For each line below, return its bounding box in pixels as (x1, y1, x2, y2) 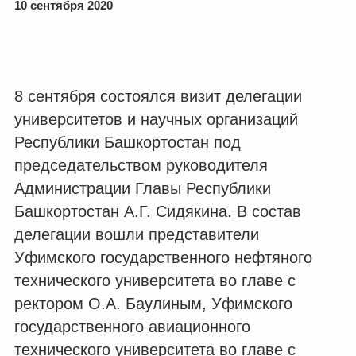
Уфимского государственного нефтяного (14, 248, 312, 266)
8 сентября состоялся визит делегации (14, 87, 302, 105)
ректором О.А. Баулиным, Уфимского (14, 294, 292, 312)
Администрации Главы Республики (14, 179, 271, 197)
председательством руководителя (14, 156, 268, 174)
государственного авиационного (14, 317, 250, 335)
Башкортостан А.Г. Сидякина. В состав (14, 202, 301, 220)
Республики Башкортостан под (14, 133, 241, 151)
